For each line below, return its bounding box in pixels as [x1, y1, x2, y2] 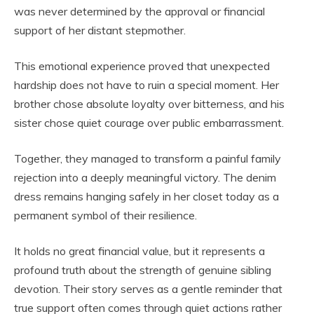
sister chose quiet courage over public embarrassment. [14, 116, 284, 130]
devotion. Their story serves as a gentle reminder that [14, 282, 282, 296]
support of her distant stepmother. [14, 23, 186, 38]
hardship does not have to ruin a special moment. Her [14, 78, 279, 93]
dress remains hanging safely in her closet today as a [14, 189, 279, 204]
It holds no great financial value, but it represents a [14, 244, 265, 259]
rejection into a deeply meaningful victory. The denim [14, 170, 276, 185]
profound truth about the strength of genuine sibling [14, 263, 271, 278]
